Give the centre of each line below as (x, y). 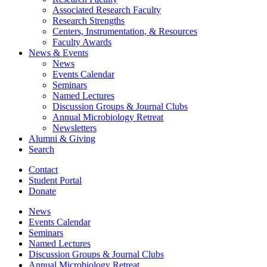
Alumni (44, 138)
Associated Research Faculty (107, 10)
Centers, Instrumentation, (101, 31)
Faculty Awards (82, 42)
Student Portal (55, 180)
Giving (81, 138)
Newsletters (74, 128)
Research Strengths (89, 20)
